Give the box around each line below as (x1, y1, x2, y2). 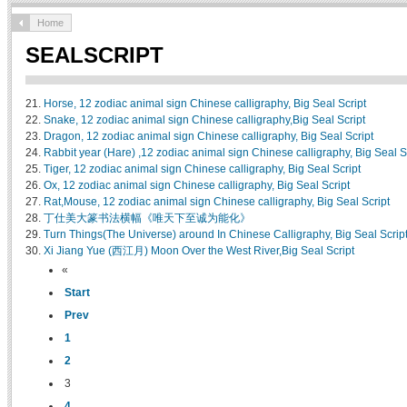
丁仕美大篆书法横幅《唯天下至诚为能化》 (44, 212, 251, 224)
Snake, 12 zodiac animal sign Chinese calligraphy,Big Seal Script (44, 114, 365, 126)
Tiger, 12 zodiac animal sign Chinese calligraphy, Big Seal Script (44, 163, 361, 175)
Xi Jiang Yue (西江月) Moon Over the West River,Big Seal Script (44, 244, 354, 257)
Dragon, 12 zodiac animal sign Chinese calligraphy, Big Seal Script (44, 130, 373, 143)
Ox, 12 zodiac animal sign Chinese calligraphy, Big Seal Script (44, 179, 350, 192)
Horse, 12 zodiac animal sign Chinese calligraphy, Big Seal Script (44, 97, 366, 110)
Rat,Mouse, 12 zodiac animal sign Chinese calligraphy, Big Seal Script (44, 195, 390, 208)
